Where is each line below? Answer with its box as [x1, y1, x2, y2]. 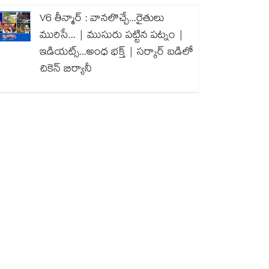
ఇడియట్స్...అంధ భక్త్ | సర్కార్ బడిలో [40, 44, 193, 62]
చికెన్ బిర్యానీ [40, 61, 92, 79]
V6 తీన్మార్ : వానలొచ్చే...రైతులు [40, 11, 165, 28]
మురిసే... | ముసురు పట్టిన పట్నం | [40, 28, 184, 45]
